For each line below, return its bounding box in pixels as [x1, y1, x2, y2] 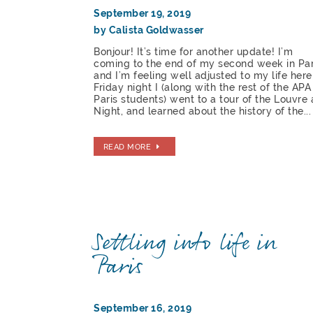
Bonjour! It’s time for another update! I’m [94, 46, 293, 58]
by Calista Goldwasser [94, 24, 204, 36]
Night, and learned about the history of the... [94, 105, 312, 117]
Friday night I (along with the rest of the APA [94, 82, 312, 94]
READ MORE [103, 141, 152, 152]
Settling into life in [94, 224, 278, 263]
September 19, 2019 [94, 8, 191, 20]
